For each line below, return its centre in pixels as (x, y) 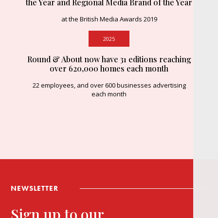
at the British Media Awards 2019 (109, 19)
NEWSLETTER (35, 189)
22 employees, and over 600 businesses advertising (109, 85)
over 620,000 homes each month (109, 69)
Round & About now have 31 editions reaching (109, 59)
